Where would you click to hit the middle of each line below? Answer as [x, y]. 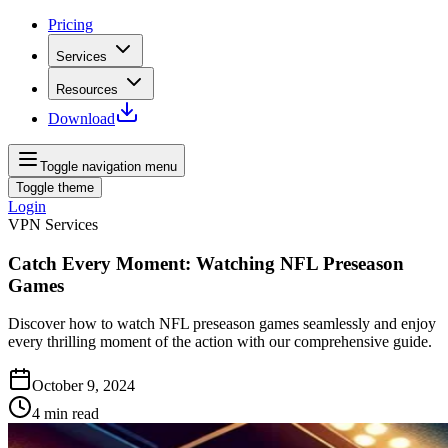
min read [71, 414]
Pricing [70, 24]
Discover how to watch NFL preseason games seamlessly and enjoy [222, 324]
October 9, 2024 [83, 386]
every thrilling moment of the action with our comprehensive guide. [220, 342]
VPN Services [53, 224]
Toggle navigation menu [108, 166]
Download [81, 118]
